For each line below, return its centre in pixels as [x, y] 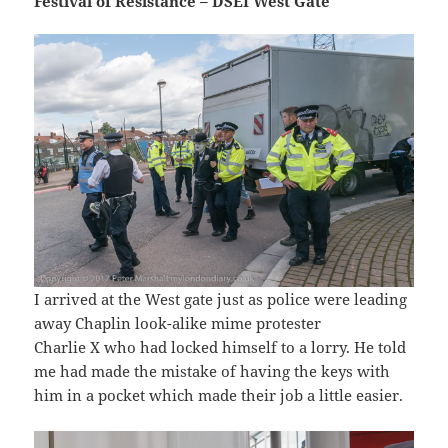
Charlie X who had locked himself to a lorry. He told [220, 347]
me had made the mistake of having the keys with [212, 371]
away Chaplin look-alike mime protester [178, 323]
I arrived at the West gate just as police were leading [221, 299]
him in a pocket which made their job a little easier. [219, 395]
